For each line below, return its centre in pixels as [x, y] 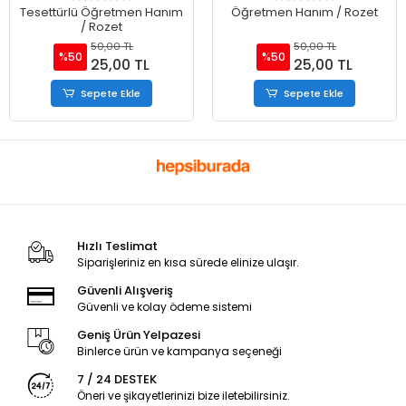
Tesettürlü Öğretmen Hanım [101, 13]
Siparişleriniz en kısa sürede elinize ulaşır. [188, 263]
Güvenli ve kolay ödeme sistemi [164, 307]
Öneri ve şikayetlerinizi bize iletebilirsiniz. [183, 396]
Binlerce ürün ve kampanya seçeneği [179, 352]
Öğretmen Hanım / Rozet [304, 13]
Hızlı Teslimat [117, 246]
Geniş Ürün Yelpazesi [138, 335]
